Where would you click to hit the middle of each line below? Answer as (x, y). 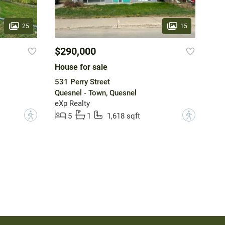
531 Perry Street (82, 82)
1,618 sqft (123, 116)
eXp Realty (72, 104)
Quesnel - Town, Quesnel (95, 93)
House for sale (81, 67)
